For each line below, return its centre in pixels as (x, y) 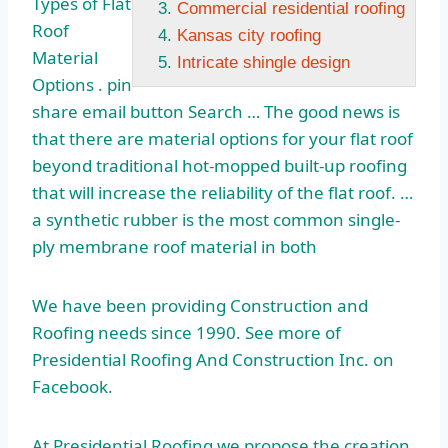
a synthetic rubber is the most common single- (216, 220)
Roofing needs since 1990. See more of (186, 333)
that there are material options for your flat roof (222, 139)
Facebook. (72, 387)
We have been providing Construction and (200, 306)
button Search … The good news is (263, 112)
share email (79, 112)
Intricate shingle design (263, 63)
